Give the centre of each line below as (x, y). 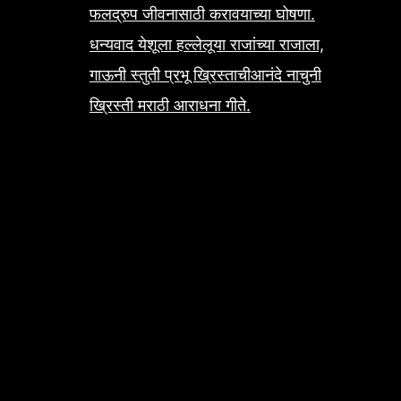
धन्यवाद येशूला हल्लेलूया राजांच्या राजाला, (207, 45)
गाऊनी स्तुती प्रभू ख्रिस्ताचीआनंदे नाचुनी (205, 75)
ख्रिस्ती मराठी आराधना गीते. (170, 106)
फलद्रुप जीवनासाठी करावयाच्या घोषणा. (202, 14)
